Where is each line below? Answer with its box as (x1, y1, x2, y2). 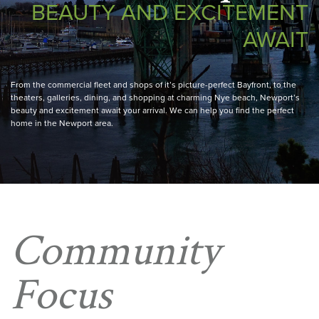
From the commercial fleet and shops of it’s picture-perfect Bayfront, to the (11, 80, 296, 90)
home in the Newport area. (11, 118, 113, 128)
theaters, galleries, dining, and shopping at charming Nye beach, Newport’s (11, 93, 300, 103)
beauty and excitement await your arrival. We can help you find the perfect (11, 105, 294, 115)
